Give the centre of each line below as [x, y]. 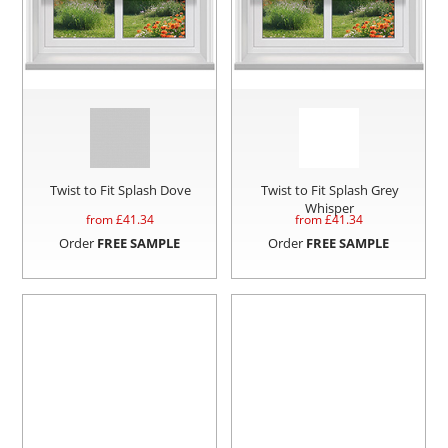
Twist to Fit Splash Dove [121, 190]
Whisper [330, 208]
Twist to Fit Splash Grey [329, 190]
